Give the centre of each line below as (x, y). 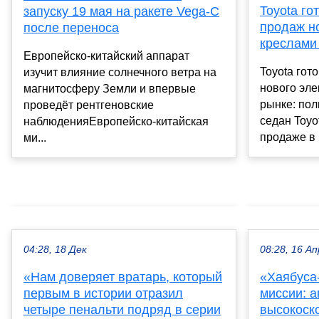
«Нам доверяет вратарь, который (123, 277)
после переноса (71, 27)
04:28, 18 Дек (55, 249)
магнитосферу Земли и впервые (110, 88)
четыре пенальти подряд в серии (122, 309)
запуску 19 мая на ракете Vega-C (121, 11)
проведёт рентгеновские (89, 105)
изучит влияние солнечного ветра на (120, 72)
